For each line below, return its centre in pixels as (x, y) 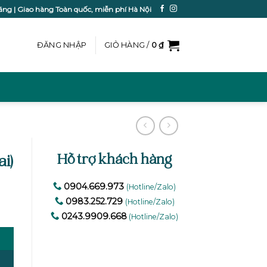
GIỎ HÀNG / (128, 45)
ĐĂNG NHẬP (62, 45)
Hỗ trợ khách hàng (115, 161)
